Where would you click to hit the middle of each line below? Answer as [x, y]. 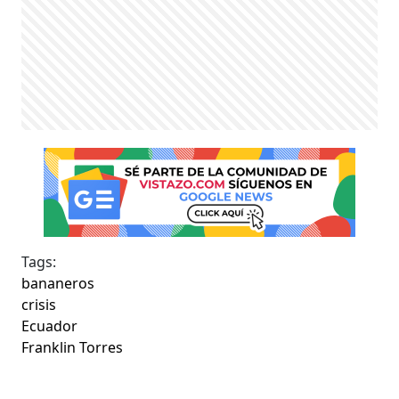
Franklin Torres [73, 348]
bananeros [58, 284]
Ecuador [50, 326]
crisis [39, 305]
